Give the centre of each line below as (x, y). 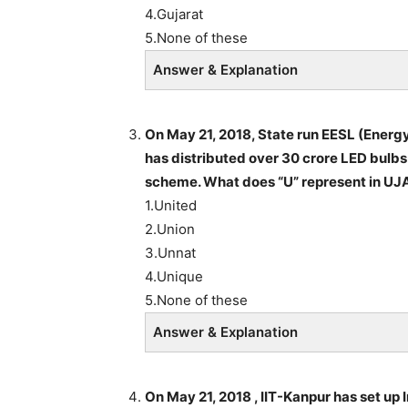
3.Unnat (170, 252)
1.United (171, 205)
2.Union (170, 229)
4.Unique (174, 276)
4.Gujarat (174, 14)
